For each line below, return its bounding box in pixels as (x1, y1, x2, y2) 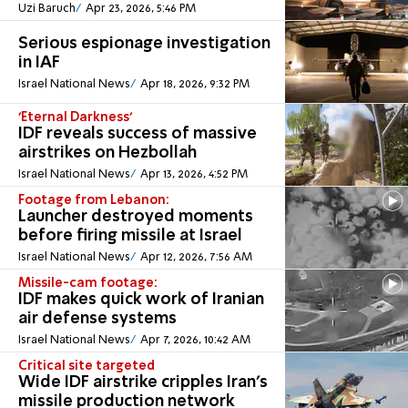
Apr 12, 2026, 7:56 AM (139, 250, 252, 263)
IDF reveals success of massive (18, 125, 257, 142)
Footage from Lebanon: (18, 193, 169, 207)
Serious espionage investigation (18, 35, 270, 52)
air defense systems (18, 310, 177, 327)
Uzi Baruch (18, 2, 76, 15)
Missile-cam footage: (18, 276, 158, 290)
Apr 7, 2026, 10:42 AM (139, 333, 250, 346)
